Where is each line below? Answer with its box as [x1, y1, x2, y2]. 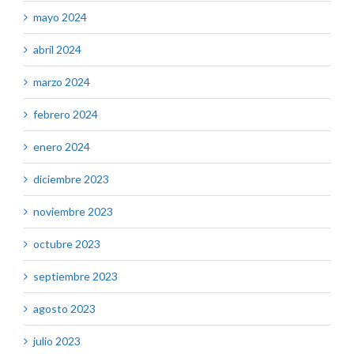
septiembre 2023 [33, 269, 118, 284]
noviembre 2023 [33, 205, 113, 219]
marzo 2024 [33, 75, 90, 89]
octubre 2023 [33, 237, 100, 251]
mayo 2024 [33, 10, 87, 24]
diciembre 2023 [33, 172, 109, 186]
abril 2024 [33, 43, 81, 57]
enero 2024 [33, 140, 90, 154]
